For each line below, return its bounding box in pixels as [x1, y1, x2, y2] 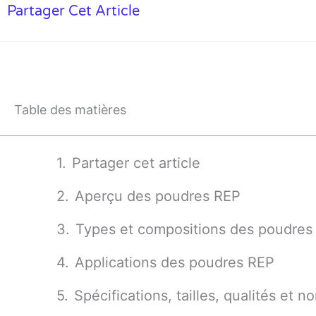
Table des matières [14, 102, 126, 117]
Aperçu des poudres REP [75, 188, 241, 205]
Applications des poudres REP [75, 254, 274, 271]
